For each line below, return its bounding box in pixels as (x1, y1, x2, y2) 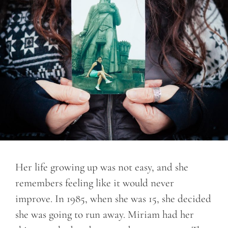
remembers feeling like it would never (15, 176, 174, 189)
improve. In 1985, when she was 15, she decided (15, 192, 211, 205)
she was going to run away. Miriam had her (15, 208, 194, 221)
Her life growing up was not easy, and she (15, 160, 188, 174)
